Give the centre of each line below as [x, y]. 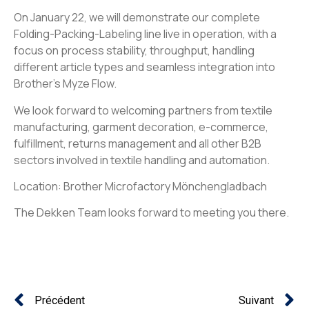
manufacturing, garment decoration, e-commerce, [141, 127]
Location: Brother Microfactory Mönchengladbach [140, 186]
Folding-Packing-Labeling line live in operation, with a [145, 34]
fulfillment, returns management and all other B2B [138, 143]
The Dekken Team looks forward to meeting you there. [151, 213]
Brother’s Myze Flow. [65, 84]
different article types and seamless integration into [144, 67]
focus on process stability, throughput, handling [134, 51]
